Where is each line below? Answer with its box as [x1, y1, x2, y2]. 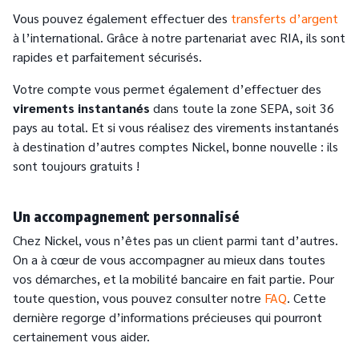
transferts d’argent [231, 10, 338, 27]
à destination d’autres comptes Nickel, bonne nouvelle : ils [13, 138, 338, 155]
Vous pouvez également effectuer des [13, 10, 231, 27]
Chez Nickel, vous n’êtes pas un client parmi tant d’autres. [13, 232, 338, 249]
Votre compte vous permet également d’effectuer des [13, 80, 321, 98]
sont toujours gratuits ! [13, 157, 139, 175]
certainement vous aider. [13, 328, 150, 345]
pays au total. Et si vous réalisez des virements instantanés [13, 119, 339, 136]
